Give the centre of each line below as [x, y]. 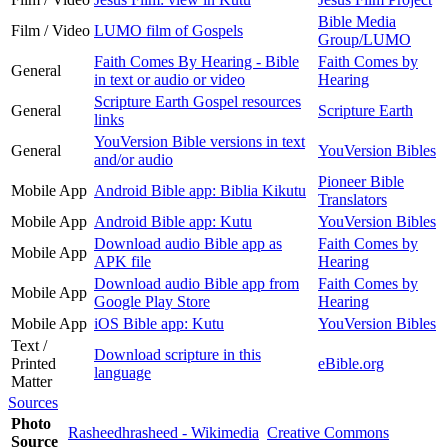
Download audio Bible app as [188, 243]
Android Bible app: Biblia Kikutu [200, 190]
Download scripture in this [177, 354]
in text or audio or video [169, 79]
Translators [352, 199]
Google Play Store [152, 301]
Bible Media [357, 21]
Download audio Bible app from [196, 283]
